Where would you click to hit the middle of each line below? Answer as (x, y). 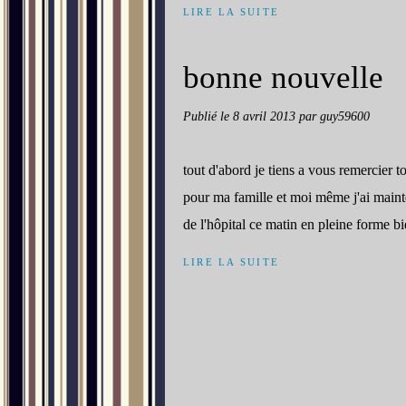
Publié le (208, 116)
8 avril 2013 (266, 116)
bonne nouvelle (283, 77)
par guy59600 (334, 116)
